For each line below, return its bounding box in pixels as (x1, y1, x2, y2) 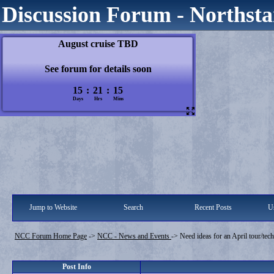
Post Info (62, 262, 91, 271)
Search (123, 203, 143, 212)
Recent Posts (194, 203, 232, 212)
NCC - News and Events (97, 232, 171, 240)
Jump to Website (29, 203, 77, 212)
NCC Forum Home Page (15, 232, 87, 240)
